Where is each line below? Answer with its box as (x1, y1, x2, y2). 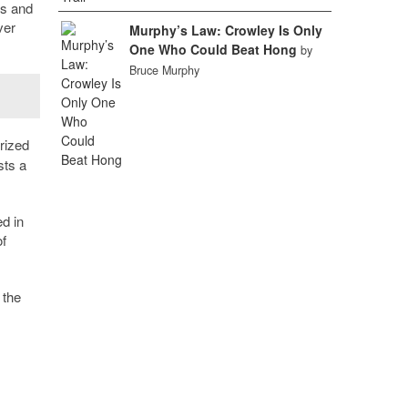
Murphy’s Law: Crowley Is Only (128, 21, 322, 39)
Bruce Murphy (128, 62, 199, 78)
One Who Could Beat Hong (128, 40, 297, 58)
